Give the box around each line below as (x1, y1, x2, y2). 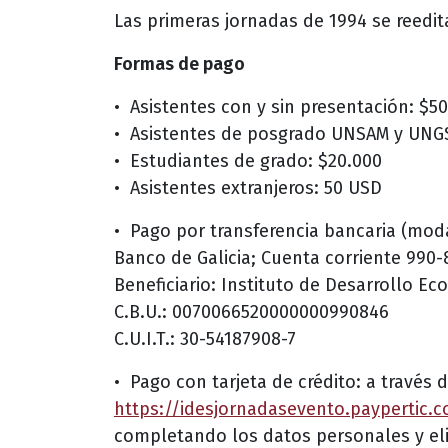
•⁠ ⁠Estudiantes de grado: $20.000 (114, 149, 382, 172)
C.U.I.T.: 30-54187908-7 (114, 327, 296, 350)
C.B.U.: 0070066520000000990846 (114, 300, 389, 323)
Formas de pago (114, 52, 245, 75)
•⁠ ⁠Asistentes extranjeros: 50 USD (114, 176, 382, 199)
